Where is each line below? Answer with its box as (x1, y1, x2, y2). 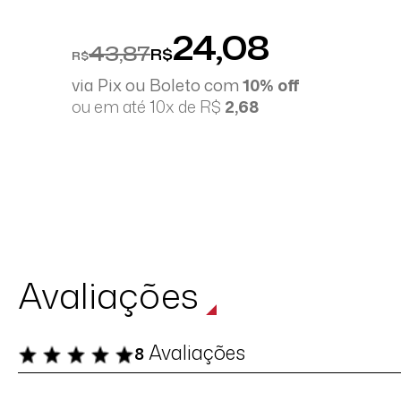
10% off (243, 73, 300, 98)
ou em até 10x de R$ (72, 95, 225, 119)
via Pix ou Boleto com (72, 73, 243, 98)
